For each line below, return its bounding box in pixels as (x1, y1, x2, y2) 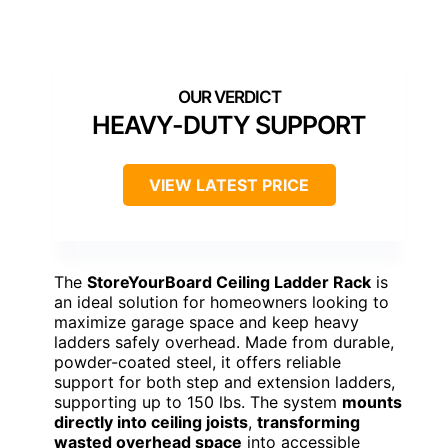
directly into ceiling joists (54, 411, 248, 432)
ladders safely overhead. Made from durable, (54, 331, 394, 352)
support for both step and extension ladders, (54, 371, 395, 392)
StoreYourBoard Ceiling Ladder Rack (87, 271, 371, 292)
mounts (342, 391, 402, 412)
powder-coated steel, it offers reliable (54, 351, 341, 372)
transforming (257, 411, 360, 432)
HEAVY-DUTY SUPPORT (92, 109, 366, 140)
